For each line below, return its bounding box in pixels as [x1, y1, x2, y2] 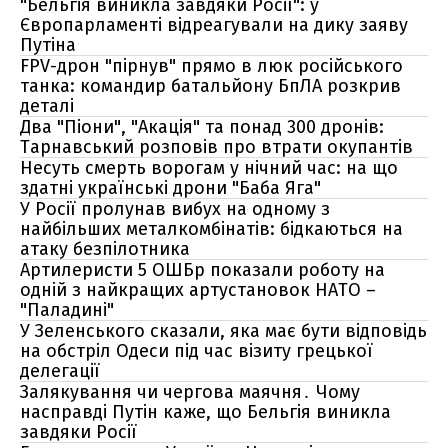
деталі [20, 95, 74, 117]
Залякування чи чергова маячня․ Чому [20, 381, 360, 403]
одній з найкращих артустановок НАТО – [20, 279, 376, 301]
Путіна [20, 34, 76, 56]
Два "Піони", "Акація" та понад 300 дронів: [20, 116, 384, 138]
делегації [20, 360, 100, 382]
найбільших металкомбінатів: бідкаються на [20, 218, 403, 240]
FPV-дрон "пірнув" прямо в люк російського [20, 55, 403, 77]
